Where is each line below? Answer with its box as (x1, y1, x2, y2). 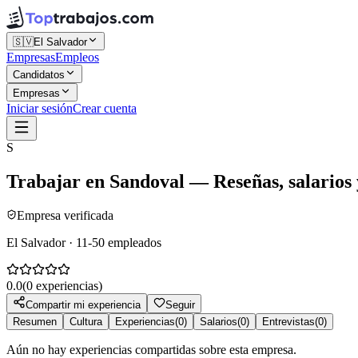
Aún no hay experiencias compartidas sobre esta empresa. (6, 342, 296, 356)
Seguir (165, 298, 195, 311)
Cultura (70, 315, 102, 328)
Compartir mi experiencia (26, 298, 141, 311)
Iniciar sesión (6, 101, 73, 115)
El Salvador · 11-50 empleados (6, 235, 161, 249)
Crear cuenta (73, 101, 137, 115)
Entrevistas (262, 315, 315, 328)
